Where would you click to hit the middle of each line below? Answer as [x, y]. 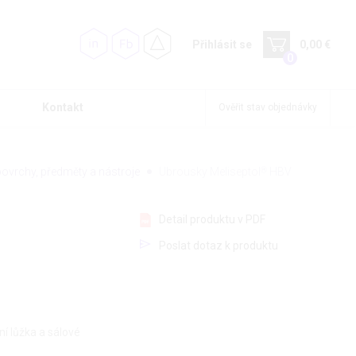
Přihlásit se [222, 44]
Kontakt [63, 108]
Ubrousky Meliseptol [210, 172]
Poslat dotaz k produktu [219, 246]
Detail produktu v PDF [212, 220]
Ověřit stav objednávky [268, 108]
